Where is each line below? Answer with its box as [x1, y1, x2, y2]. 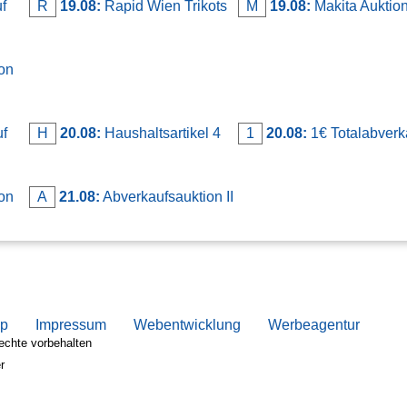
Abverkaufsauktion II [100, 188, 233, 204]
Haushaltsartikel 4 [101, 124, 221, 141]
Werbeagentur [268, 316, 360, 333]
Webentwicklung [134, 316, 241, 333]
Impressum [35, 316, 106, 333]
